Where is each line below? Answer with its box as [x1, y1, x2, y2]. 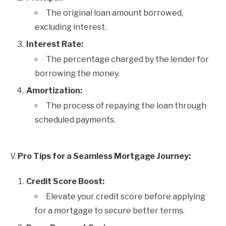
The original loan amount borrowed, [46, 8, 183, 18]
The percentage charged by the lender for [46, 54, 209, 64]
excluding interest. [35, 22, 106, 32]
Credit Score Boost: [26, 177, 104, 186]
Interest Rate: [26, 39, 83, 49]
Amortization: [26, 86, 82, 95]
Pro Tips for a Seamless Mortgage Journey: [18, 151, 191, 161]
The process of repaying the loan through [46, 101, 206, 110]
